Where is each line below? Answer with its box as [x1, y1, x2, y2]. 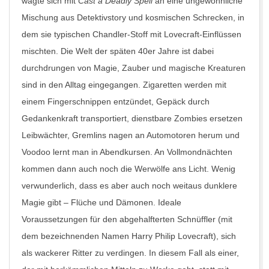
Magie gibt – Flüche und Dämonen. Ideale [22, 198, 181, 207]
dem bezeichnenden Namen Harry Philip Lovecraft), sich [22, 231, 236, 241]
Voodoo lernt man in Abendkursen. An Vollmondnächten [22, 147, 232, 157]
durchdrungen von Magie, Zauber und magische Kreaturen [22, 63, 246, 73]
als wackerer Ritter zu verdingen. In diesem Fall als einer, [22, 248, 239, 258]
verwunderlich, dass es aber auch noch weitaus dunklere [22, 181, 237, 190]
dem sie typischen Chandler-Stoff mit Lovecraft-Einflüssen [22, 29, 241, 39]
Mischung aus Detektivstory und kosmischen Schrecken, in [22, 13, 244, 22]
